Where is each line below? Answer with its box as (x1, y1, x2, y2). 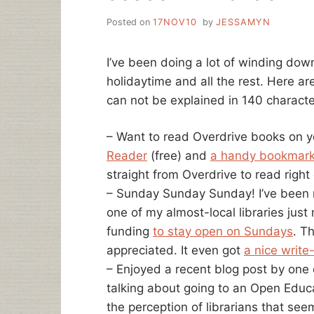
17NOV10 (153, 16, 197, 27)
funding (107, 224, 153, 239)
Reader (107, 149, 147, 163)
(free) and (147, 149, 210, 163)
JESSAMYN (215, 16, 271, 27)
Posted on (107, 16, 153, 27)
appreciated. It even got (107, 243, 244, 258)
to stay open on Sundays (153, 224, 293, 239)
